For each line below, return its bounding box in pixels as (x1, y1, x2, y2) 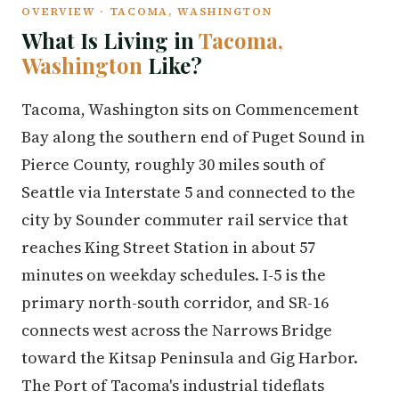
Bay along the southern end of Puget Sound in (21, 126, 365, 148)
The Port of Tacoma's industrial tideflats (21, 374, 324, 396)
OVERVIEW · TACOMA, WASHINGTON (21, 4, 273, 19)
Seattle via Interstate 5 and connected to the (21, 181, 355, 203)
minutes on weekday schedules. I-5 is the (21, 264, 326, 286)
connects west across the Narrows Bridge (21, 319, 332, 341)
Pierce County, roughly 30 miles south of (21, 153, 325, 175)
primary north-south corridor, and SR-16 (21, 291, 329, 313)
